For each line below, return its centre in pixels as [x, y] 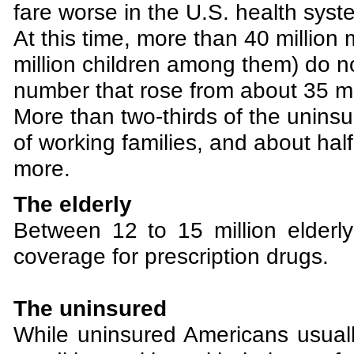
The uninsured [90, 308]
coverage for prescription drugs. [171, 256]
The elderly [73, 204]
